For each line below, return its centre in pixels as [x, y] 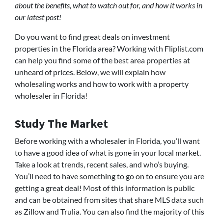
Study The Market [61, 124]
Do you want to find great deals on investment [92, 37]
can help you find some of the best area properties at [102, 60]
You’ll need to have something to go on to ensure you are [110, 176]
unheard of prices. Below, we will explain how [90, 72]
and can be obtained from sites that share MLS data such [109, 200]
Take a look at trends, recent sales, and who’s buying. [102, 165]
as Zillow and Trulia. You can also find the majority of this [110, 212]
